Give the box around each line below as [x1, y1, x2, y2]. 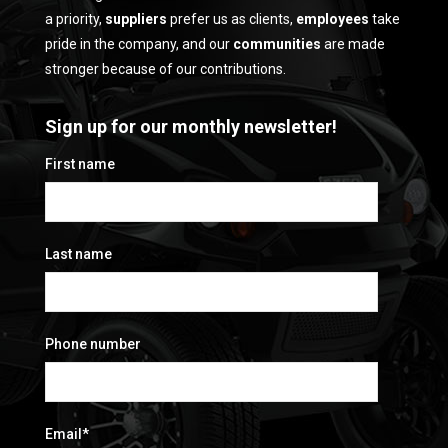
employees [296, 10, 369, 27]
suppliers [105, 10, 167, 27]
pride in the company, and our [45, 35, 233, 52]
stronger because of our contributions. [45, 60, 286, 77]
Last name [45, 245, 112, 262]
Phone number [45, 335, 141, 352]
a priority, [45, 10, 105, 27]
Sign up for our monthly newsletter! [45, 115, 337, 137]
